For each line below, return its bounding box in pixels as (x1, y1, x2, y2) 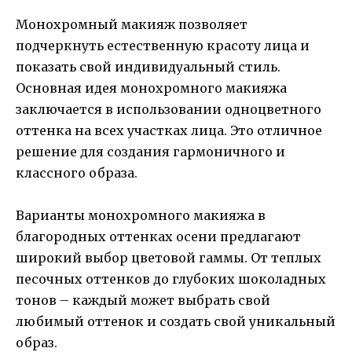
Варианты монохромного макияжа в (16, 207, 266, 224)
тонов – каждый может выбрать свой (16, 292, 270, 309)
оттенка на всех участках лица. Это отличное (16, 123, 322, 139)
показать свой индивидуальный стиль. (16, 59, 280, 75)
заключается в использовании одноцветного (16, 101, 321, 118)
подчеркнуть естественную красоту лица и (16, 38, 310, 54)
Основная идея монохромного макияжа (16, 80, 287, 97)
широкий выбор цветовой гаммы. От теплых (16, 250, 321, 266)
